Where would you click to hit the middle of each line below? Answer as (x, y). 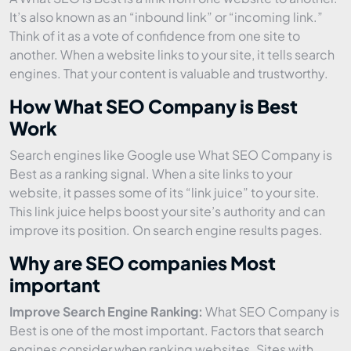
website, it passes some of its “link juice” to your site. (165, 192)
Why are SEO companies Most (143, 263)
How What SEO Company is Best (154, 106)
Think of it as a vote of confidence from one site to (155, 36)
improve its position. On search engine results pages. (166, 230)
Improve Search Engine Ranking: (106, 311)
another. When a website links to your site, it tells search (172, 54)
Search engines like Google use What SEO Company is (171, 155)
